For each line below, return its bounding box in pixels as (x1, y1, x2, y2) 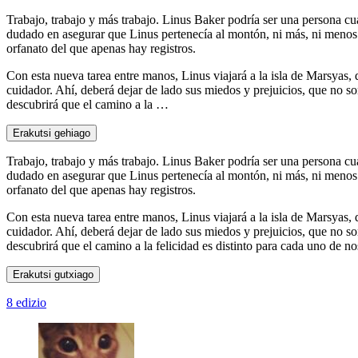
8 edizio (6, 295, 46, 309)
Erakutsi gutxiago (13, 268, 93, 280)
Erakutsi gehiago (13, 126, 90, 139)
